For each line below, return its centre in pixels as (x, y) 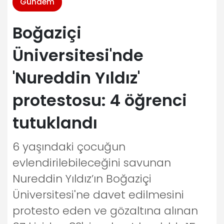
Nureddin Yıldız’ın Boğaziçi (82, 179)
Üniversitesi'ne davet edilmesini (98, 195)
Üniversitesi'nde (78, 55)
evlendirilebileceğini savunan (92, 163)
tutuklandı (55, 123)
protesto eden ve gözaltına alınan (105, 211)
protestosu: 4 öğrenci (100, 100)
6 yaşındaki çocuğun (69, 147)
